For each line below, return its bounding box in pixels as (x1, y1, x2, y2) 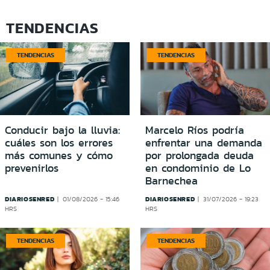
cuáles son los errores (5, 135, 113, 151)
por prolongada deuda (145, 148, 254, 164)
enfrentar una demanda (145, 135, 262, 151)
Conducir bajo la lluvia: (5, 122, 120, 139)
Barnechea (145, 173, 198, 189)
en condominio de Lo (145, 160, 251, 177)
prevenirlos (5, 160, 58, 177)
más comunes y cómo (5, 148, 113, 164)
